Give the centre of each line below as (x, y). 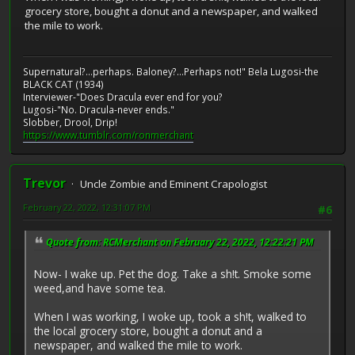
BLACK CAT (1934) (63, 85)
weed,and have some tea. (100, 288)
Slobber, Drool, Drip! (70, 123)
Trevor (44, 183)
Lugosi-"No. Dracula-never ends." (99, 110)
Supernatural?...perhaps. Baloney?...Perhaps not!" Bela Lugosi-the (171, 72)
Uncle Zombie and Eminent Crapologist (174, 184)
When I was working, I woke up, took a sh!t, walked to (170, 317)
